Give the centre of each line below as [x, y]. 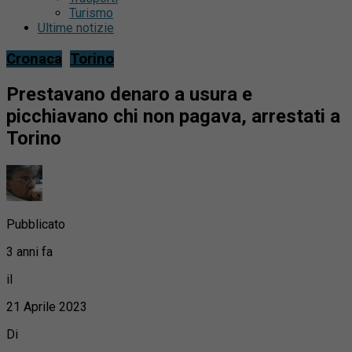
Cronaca [34, 59]
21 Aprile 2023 [47, 306]
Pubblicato [36, 224]
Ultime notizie [76, 28]
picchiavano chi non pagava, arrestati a [173, 117]
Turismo [91, 13]
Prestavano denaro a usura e [129, 95]
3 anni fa [29, 251]
